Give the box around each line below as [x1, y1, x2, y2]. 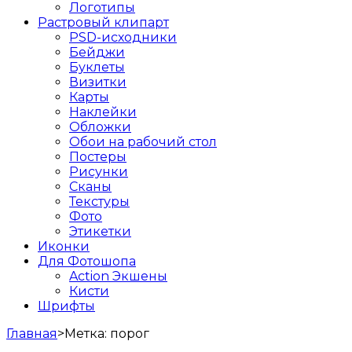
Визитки [69, 74, 126, 90]
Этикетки [69, 223, 131, 239]
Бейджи [69, 44, 125, 60]
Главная [6, 325, 57, 341]
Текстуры [69, 193, 130, 209]
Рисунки [69, 163, 128, 179]
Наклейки [69, 104, 137, 119]
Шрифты [38, 298, 95, 313]
